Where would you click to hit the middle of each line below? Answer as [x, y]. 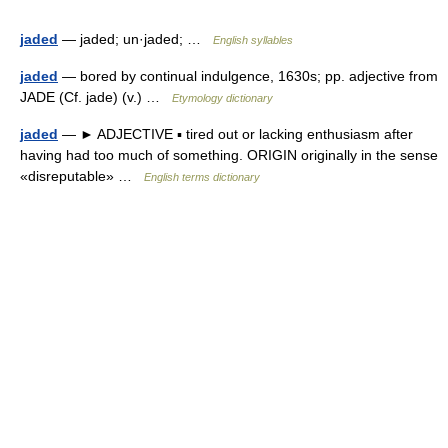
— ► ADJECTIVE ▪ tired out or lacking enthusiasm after [235, 134]
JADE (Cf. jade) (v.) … [96, 97]
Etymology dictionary [222, 98]
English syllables [253, 40]
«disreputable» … [82, 176]
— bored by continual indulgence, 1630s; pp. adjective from [248, 76]
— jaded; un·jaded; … [135, 39]
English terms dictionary [202, 177]
